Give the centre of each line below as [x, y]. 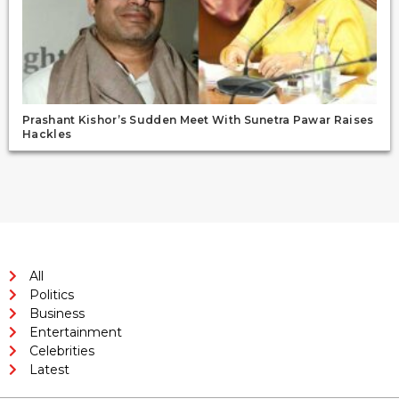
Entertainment [75, 332]
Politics [51, 294]
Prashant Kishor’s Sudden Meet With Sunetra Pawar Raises [198, 119]
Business [57, 313]
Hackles [47, 134]
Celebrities [61, 350]
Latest [49, 369]
